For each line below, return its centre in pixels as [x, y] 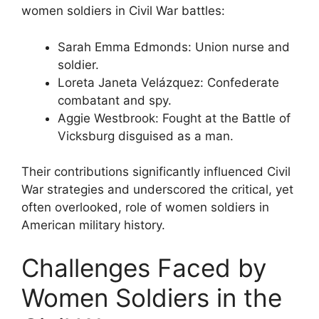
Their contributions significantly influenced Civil [156, 172]
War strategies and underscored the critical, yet [157, 189]
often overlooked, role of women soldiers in [145, 207]
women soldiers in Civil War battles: [123, 11]
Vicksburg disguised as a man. [146, 136]
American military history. [93, 225]
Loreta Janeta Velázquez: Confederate [168, 82]
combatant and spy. [115, 100]
